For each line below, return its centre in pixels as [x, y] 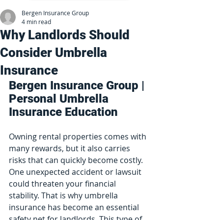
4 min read [36, 22]
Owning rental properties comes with [79, 137]
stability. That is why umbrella [64, 195]
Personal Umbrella [60, 99]
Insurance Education [63, 112]
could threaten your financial [63, 184]
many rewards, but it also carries [70, 148]
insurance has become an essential [75, 207]
